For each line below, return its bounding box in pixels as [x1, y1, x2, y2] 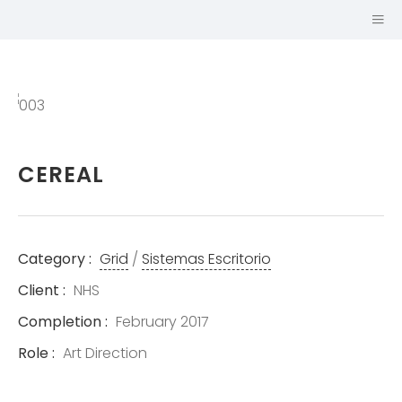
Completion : [18, 311, 108, 332]
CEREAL [18, 160, 104, 189]
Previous [6, 124, 66, 144]
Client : [18, 280, 66, 301]
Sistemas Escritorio [142, 249, 271, 269]
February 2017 [112, 311, 209, 332]
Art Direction [59, 343, 147, 363]
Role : [18, 343, 55, 363]
